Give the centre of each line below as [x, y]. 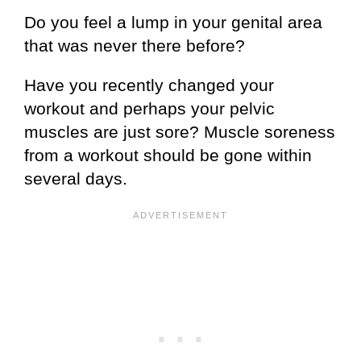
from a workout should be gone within [168, 155]
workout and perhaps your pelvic [149, 108]
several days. [76, 178]
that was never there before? [135, 45]
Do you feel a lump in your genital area [173, 22]
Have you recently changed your [149, 85]
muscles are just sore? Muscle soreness [180, 131]
